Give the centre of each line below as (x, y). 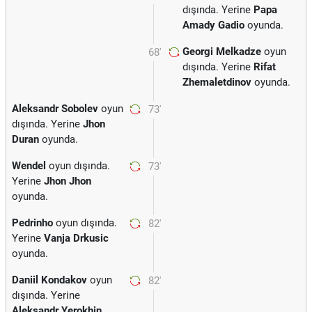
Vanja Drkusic (76, 238)
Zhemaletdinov (217, 82)
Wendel (29, 166)
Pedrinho (32, 223)
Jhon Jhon (68, 181)
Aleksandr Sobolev (55, 109)
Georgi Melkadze (222, 52)
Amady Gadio (213, 25)
